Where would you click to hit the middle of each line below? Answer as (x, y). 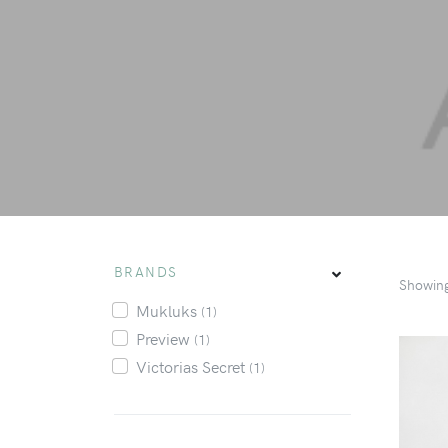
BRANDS (146, 271)
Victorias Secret (192, 366)
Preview (164, 338)
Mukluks (168, 310)
